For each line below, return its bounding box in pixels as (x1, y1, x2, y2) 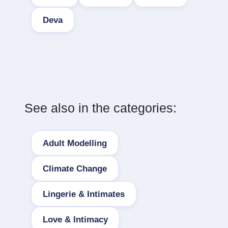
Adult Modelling (43, 138, 107, 148)
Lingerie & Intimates (43, 189, 125, 199)
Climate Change (43, 163, 107, 174)
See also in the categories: (24, 101, 177, 115)
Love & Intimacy (43, 214, 108, 224)
